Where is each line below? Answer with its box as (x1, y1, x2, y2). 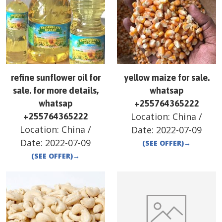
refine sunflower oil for (10, 72, 101, 83)
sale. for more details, (12, 85, 99, 96)
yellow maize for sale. (123, 72, 210, 83)
